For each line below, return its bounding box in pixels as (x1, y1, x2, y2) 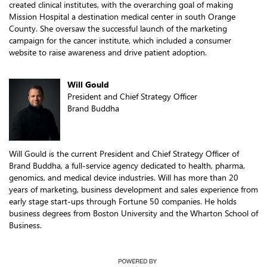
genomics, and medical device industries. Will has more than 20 (9, 171, 238, 183)
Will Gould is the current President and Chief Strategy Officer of (9, 147, 239, 159)
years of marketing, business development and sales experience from (9, 183, 258, 195)
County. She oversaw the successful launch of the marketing (9, 23, 227, 35)
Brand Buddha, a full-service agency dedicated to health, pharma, (9, 159, 245, 171)
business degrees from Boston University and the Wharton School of (9, 207, 258, 219)
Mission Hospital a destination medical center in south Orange (9, 11, 235, 23)
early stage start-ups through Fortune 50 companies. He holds (9, 195, 237, 207)
